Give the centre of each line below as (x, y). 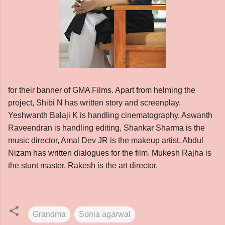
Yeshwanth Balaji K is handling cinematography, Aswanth (110, 115)
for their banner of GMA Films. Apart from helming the (102, 90)
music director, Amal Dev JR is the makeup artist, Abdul (106, 140)
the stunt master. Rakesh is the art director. (84, 165)
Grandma (49, 214)
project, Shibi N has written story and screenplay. (94, 103)
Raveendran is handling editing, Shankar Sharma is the (106, 128)
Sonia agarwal (105, 214)
